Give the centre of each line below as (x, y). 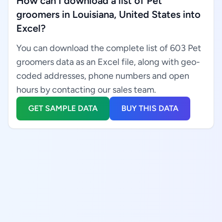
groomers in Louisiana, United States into (109, 14)
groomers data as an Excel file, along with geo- (108, 62)
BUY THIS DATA (150, 108)
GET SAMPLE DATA (63, 108)
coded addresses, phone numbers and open (103, 76)
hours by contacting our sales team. (86, 90)
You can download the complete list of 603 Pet (109, 48)
